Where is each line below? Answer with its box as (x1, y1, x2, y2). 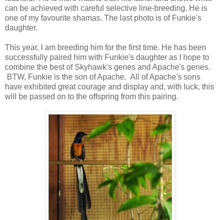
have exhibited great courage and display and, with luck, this (5, 82, 214, 91)
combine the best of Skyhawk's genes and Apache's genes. (5, 62, 210, 71)
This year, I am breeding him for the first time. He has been (5, 43, 206, 52)
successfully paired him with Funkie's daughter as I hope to (5, 53, 209, 61)
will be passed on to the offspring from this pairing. (5, 92, 178, 101)
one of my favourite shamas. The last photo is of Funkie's (5, 13, 201, 22)
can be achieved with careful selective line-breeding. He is (5, 3, 207, 12)
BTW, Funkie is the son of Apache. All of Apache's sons (5, 72, 200, 81)
